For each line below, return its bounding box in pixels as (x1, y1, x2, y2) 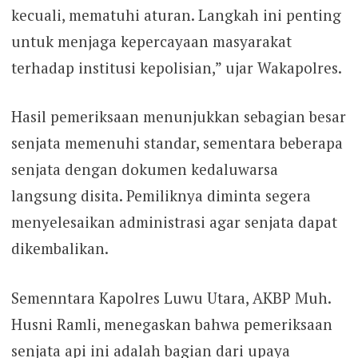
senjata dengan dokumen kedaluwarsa (10, 159, 278, 180)
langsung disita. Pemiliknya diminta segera (10, 185, 311, 206)
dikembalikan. (10, 238, 109, 259)
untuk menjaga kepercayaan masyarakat (10, 30, 292, 51)
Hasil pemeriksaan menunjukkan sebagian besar (10, 106, 346, 127)
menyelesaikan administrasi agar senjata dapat (10, 212, 337, 233)
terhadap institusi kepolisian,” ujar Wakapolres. (10, 57, 342, 78)
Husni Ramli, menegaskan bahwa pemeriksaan (10, 313, 332, 334)
